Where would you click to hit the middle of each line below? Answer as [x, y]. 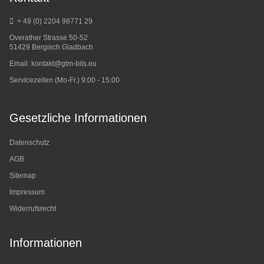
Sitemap [23, 176]
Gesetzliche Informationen [78, 118]
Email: [20, 64]
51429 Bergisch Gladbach [51, 47]
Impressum [27, 192]
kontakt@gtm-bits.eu [64, 64]
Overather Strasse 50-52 [49, 38]
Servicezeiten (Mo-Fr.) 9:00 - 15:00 [65, 80]
